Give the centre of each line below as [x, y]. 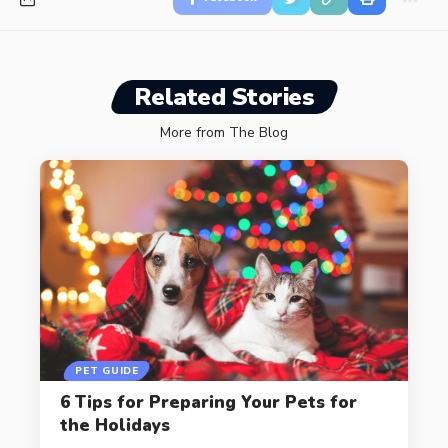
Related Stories [224, 97]
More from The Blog [224, 133]
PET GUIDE [107, 370]
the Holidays [114, 425]
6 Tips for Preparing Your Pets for [208, 402]
